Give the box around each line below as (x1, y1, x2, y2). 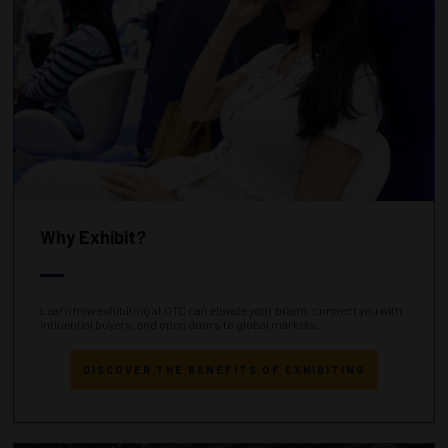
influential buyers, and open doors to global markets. (40, 317, 319, 332)
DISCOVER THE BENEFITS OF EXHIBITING (83, 362, 365, 376)
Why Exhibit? (40, 226, 146, 249)
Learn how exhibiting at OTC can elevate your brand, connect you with (40, 303, 402, 318)
